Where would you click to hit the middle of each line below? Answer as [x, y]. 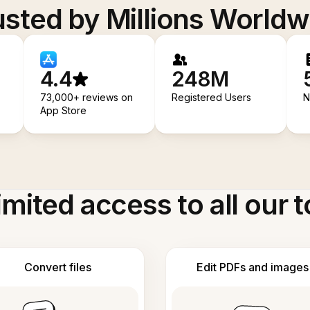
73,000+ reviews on [87, 97]
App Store [64, 110]
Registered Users [212, 97]
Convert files [58, 267]
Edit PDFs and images [252, 267]
